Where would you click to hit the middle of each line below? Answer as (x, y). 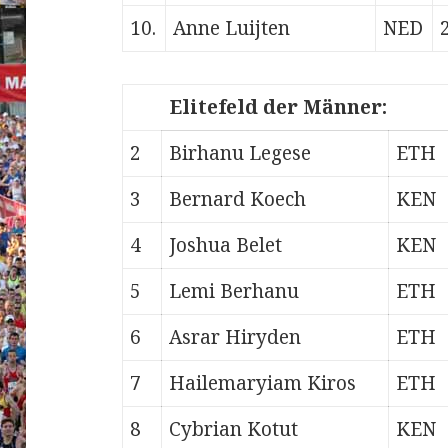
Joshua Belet (226, 245)
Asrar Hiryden (235, 337)
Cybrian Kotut (234, 429)
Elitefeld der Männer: (279, 107)
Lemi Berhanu (234, 291)
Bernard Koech (238, 199)
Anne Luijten (232, 28)
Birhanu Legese (240, 153)
